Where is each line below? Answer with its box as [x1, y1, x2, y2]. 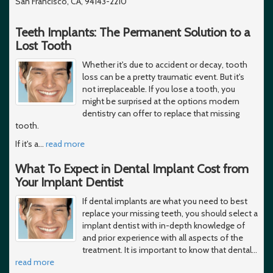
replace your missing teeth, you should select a [82, 207, 258, 219]
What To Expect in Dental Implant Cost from [15, 161, 249, 176]
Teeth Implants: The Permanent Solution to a [15, 24, 250, 40]
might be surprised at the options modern [82, 95, 239, 107]
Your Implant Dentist [15, 174, 123, 190]
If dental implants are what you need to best [82, 195, 247, 207]
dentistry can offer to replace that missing [82, 107, 239, 119]
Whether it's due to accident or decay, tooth [82, 58, 247, 70]
